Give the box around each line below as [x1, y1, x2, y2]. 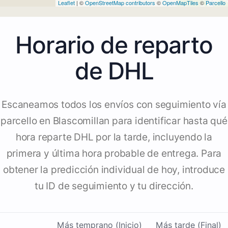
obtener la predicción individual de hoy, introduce [3, 164, 225, 176]
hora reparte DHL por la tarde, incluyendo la [15, 131, 213, 144]
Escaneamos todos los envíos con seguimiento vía [2, 99, 226, 111]
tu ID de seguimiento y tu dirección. [35, 180, 193, 192]
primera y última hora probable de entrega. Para [6, 148, 222, 160]
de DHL [74, 56, 154, 85]
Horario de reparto [15, 31, 213, 60]
